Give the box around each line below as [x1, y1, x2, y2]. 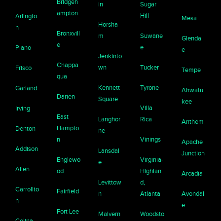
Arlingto [15, 12, 37, 20]
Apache [181, 138, 203, 146]
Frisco [15, 64, 32, 72]
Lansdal [98, 147, 120, 154]
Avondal [181, 189, 204, 197]
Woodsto [140, 210, 164, 218]
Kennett [98, 83, 120, 91]
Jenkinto [98, 52, 122, 60]
